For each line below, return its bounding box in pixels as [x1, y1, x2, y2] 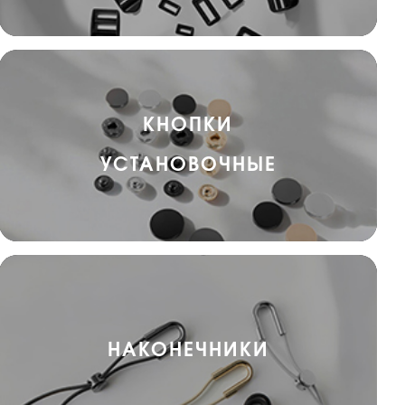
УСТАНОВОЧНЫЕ [99, 155, 277, 174]
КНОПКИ [143, 116, 233, 135]
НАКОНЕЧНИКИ [107, 341, 269, 360]
